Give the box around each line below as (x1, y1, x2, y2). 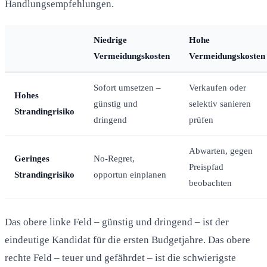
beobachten (189, 178, 232, 188)
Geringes (14, 153, 49, 163)
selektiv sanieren (189, 98, 251, 108)
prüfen (189, 114, 213, 125)
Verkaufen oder (189, 82, 246, 92)
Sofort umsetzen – (94, 82, 161, 92)
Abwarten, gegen (189, 145, 253, 156)
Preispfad (189, 162, 223, 172)
